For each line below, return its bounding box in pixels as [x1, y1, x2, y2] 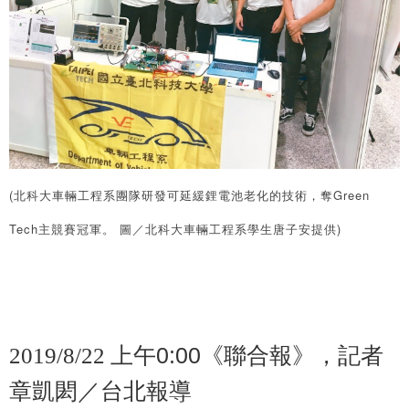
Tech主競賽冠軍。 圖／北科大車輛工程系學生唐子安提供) [9, 220, 341, 238]
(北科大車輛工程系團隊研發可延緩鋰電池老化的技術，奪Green [9, 186, 370, 204]
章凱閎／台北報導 [9, 378, 192, 404]
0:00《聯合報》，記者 [156, 342, 383, 369]
